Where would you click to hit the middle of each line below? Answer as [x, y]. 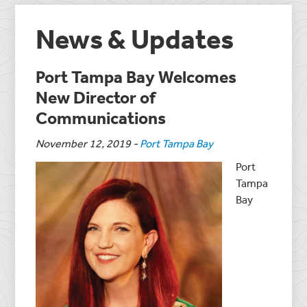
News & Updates [135, 38]
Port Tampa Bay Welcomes [136, 76]
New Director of [96, 97]
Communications [101, 117]
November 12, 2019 [84, 143]
